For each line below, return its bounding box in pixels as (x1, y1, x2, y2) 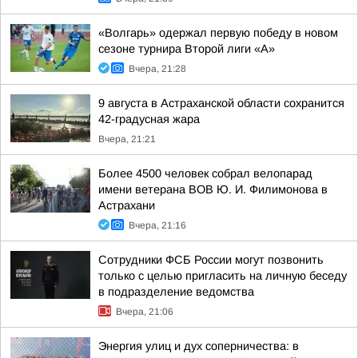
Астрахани (98, 199, 155, 212)
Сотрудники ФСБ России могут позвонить (98, 253, 324, 266)
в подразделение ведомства (98, 285, 254, 298)
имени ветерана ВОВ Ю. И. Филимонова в (98, 183, 328, 196)
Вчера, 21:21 (98, 133, 156, 145)
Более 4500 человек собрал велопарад (98, 167, 312, 180)
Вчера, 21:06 (116, 306, 173, 317)
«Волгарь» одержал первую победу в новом (98, 26, 338, 39)
